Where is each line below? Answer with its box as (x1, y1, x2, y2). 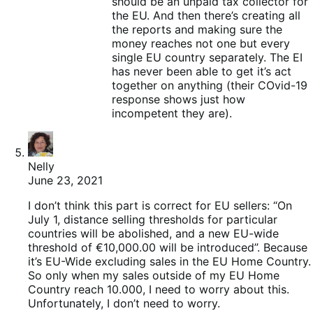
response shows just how (112, 92, 245, 107)
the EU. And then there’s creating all (112, 8, 300, 23)
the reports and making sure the (112, 22, 282, 37)
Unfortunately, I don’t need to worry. (28, 296, 220, 311)
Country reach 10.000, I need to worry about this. (28, 282, 289, 297)
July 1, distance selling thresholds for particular (28, 212, 277, 227)
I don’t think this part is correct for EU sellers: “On (28, 198, 292, 213)
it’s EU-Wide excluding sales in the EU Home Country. (28, 254, 311, 269)
